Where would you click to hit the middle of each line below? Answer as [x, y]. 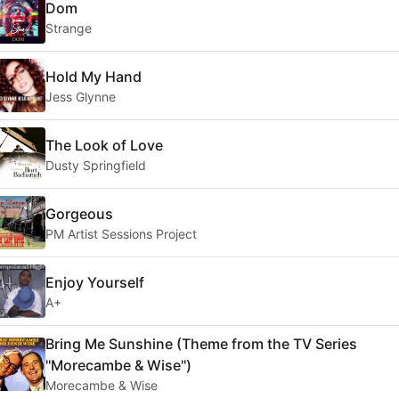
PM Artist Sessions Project [121, 233]
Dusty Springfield [96, 165]
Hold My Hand [94, 76]
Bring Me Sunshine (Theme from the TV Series [201, 344]
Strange [69, 28]
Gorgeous [79, 213]
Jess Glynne [81, 96]
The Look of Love [104, 145]
